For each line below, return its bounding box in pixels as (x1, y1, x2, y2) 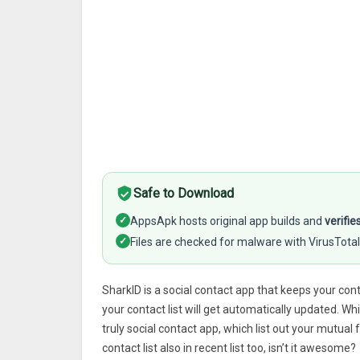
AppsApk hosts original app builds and (130, 215, 325, 227)
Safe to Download (133, 186, 234, 201)
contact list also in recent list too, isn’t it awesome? (102, 342, 356, 354)
